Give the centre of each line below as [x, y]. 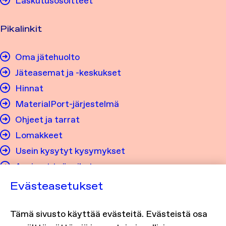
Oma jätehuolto [47, 57]
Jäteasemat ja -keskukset [68, 73]
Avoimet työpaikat [54, 166]
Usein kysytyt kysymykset [70, 151]
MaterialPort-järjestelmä [67, 104]
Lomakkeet [39, 135]
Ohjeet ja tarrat [47, 120]
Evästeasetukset [56, 186]
